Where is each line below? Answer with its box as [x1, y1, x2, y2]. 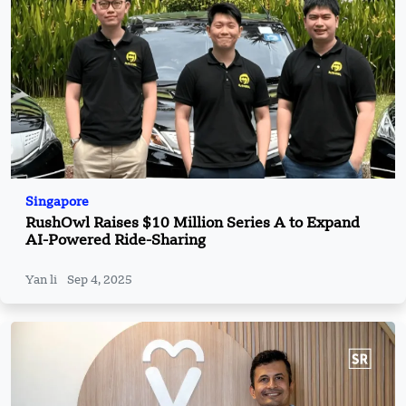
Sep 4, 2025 [67, 274, 132, 286]
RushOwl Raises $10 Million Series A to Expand [25, 216, 360, 231]
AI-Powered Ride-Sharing [25, 233, 206, 248]
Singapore [25, 195, 89, 209]
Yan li [25, 274, 60, 286]
